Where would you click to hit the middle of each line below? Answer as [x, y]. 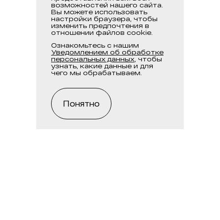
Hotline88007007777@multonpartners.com [110, 212]
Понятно [81, 103]
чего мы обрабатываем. [96, 73]
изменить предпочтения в [100, 26]
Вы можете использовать [99, 12]
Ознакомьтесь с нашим [95, 45]
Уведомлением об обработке [107, 52]
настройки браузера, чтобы [104, 19]
